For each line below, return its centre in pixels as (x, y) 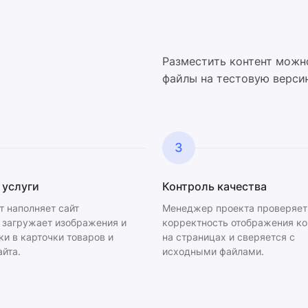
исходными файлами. (213, 251)
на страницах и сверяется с (229, 237)
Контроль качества (214, 186)
